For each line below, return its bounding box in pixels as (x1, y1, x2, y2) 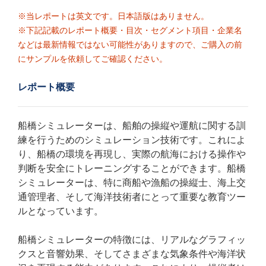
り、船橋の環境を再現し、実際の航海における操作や (18, 148, 246, 160)
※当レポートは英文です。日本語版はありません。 (18, 11, 209, 21)
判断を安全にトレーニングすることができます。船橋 (18, 163, 246, 174)
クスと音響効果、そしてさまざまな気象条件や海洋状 (18, 248, 246, 259)
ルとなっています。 (18, 205, 103, 217)
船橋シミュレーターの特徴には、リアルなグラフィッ (18, 234, 246, 245)
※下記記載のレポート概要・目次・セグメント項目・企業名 (18, 25, 242, 36)
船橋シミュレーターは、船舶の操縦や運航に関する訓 (18, 120, 246, 131)
